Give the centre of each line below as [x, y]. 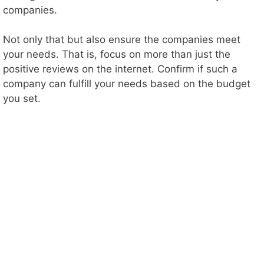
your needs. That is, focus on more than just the [117, 55]
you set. [22, 99]
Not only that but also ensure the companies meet [122, 40]
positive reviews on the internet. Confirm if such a [120, 69]
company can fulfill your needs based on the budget [127, 84]
